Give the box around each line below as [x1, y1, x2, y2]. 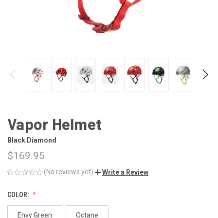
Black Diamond [7, 136, 58, 144]
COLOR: [7, 190, 30, 199]
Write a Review [102, 168, 148, 176]
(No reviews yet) [44, 167, 93, 176]
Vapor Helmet [7, 114, 102, 133]
